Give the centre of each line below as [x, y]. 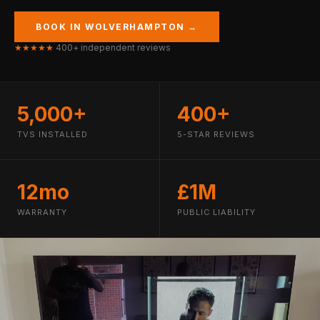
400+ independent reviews [112, 47]
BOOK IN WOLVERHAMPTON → [117, 27]
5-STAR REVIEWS [216, 134]
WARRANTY [42, 212]
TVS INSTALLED [52, 134]
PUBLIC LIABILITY [216, 212]
